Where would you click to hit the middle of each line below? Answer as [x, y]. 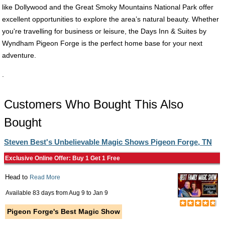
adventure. [19, 55]
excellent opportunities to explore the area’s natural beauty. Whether [110, 19]
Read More [45, 177]
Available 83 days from [37, 193]
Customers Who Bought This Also [94, 104]
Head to [17, 177]
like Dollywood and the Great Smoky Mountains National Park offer [108, 7]
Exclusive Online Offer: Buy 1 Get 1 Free [63, 158]
